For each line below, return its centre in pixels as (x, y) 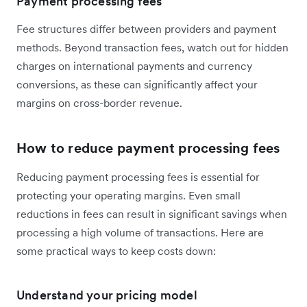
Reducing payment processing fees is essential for (138, 177)
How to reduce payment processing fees (148, 148)
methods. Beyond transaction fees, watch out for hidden (152, 48)
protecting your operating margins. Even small (128, 196)
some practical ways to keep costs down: (116, 251)
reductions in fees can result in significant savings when (152, 214)
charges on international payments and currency (134, 66)
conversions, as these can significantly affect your (137, 85)
